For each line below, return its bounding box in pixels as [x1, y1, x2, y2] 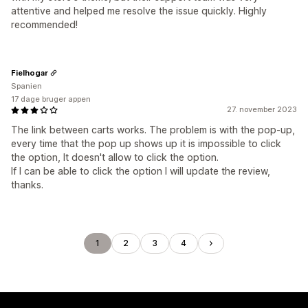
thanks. [11, 179, 43, 190]
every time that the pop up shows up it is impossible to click [11, 137, 281, 149]
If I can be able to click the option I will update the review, [11, 165, 270, 177]
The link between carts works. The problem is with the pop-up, [11, 124, 295, 135]
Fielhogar [11, 67, 48, 78]
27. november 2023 [227, 104, 297, 114]
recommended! [11, 19, 78, 30]
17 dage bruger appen [11, 94, 91, 104]
